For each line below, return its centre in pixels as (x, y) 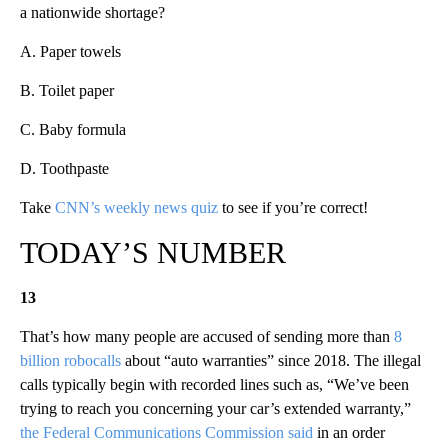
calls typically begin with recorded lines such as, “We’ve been (214, 385)
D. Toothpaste (64, 169)
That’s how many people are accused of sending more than (207, 337)
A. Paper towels (70, 52)
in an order (349, 433)
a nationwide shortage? (92, 13)
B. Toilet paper (67, 91)
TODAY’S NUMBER (153, 253)
